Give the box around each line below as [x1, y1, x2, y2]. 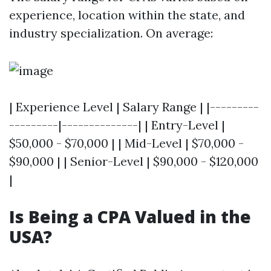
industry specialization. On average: [9, 25, 213, 41]
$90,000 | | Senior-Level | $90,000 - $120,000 [9, 154, 258, 169]
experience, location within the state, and [9, 7, 245, 22]
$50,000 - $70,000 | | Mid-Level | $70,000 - [9, 135, 244, 151]
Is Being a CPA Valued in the [9, 205, 251, 228]
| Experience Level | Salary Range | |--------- [9, 99, 259, 114]
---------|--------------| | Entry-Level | [9, 117, 225, 132]
